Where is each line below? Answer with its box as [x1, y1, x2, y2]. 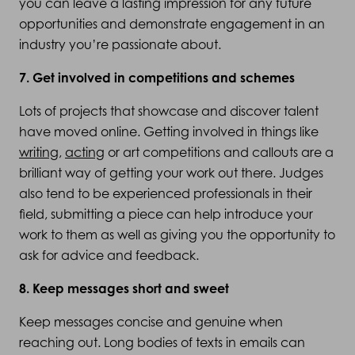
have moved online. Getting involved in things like [19, 124, 319, 139]
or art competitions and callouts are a [105, 144, 334, 160]
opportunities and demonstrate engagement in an [19, 16, 325, 32]
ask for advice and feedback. [19, 247, 199, 263]
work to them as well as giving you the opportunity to [19, 227, 335, 242]
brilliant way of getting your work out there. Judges [19, 165, 323, 181]
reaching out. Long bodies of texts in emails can [19, 334, 305, 350]
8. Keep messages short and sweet [19, 281, 229, 296]
